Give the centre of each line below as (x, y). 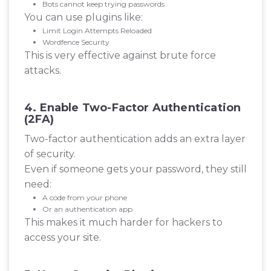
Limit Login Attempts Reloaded (97, 31)
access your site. (63, 238)
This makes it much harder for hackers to (123, 223)
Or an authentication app (87, 209)
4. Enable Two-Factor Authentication (133, 108)
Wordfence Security (76, 42)
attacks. (43, 71)
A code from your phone (85, 198)
